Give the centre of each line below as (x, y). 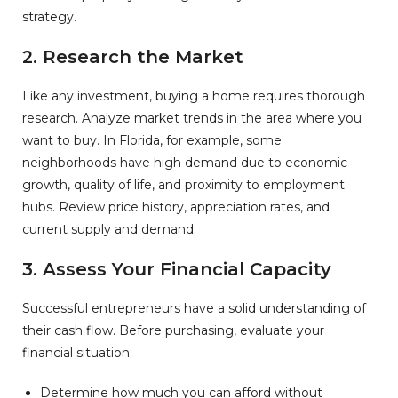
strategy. (49, 17)
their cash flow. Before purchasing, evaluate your (173, 331)
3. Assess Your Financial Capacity (177, 270)
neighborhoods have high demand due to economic (185, 163)
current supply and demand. (109, 230)
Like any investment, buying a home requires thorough (194, 96)
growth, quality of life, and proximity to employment (183, 185)
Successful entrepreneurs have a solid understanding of (194, 309)
